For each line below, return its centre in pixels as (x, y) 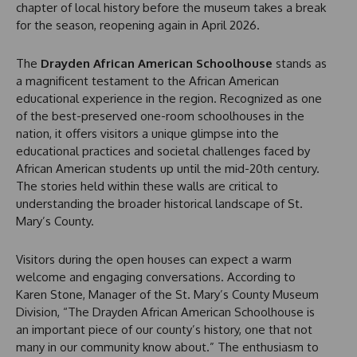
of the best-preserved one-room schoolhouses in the (160, 116)
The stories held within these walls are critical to (147, 186)
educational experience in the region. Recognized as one (169, 99)
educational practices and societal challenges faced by (163, 151)
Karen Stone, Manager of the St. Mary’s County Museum (167, 295)
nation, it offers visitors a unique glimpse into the (147, 134)
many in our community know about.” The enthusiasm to (167, 347)
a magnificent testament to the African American (147, 81)
